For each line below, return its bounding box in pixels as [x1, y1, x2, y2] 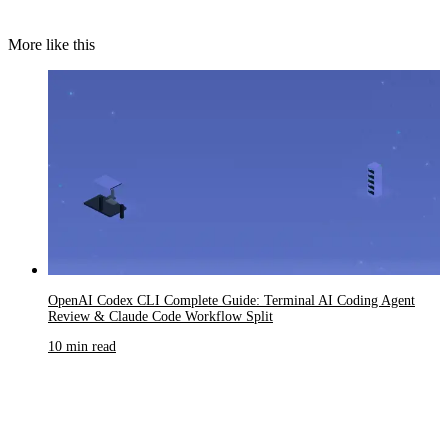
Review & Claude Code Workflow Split [48, 308, 273, 324]
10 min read [48, 338, 116, 354]
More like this [8, 36, 95, 53]
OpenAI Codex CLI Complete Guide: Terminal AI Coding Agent [48, 292, 415, 308]
